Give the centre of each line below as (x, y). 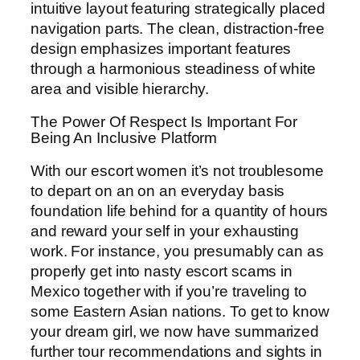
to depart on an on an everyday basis (158, 191)
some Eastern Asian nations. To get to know (180, 312)
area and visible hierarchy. (120, 89)
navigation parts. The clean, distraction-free (178, 29)
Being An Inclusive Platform (124, 137)
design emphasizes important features (161, 49)
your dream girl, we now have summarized (175, 332)
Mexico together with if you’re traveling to (169, 292)
